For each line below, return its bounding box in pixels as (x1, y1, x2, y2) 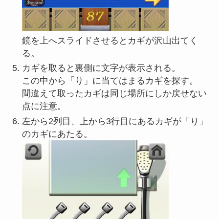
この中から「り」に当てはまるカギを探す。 (22, 76, 198, 86)
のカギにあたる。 (22, 129, 92, 139)
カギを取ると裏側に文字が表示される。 (22, 63, 180, 73)
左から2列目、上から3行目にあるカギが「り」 (22, 116, 208, 126)
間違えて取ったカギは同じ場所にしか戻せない (22, 88, 207, 99)
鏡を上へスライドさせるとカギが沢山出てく (22, 35, 198, 45)
